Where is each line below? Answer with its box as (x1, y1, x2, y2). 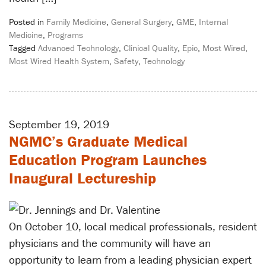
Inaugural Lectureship (9, 168, 156, 188)
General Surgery (111, 15, 172, 27)
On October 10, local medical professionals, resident (9, 219, 257, 234)
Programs (47, 28, 83, 40)
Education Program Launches (9, 150, 207, 169)
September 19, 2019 (9, 116, 109, 131)
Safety (114, 55, 138, 66)
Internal (199, 15, 228, 27)
